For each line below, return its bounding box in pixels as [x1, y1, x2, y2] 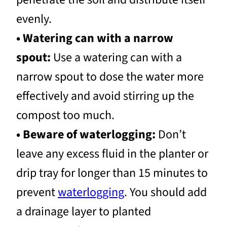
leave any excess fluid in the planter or [16, 145, 208, 163]
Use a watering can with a [51, 49, 182, 66]
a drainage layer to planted [16, 203, 151, 220]
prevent [16, 183, 58, 201]
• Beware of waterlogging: [16, 126, 156, 143]
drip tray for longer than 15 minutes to [16, 164, 208, 182]
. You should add [124, 183, 207, 201]
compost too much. [16, 106, 115, 124]
